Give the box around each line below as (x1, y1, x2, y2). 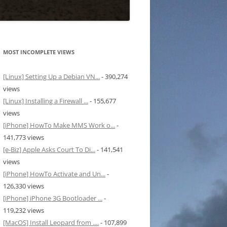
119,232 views (3, 206, 44, 215)
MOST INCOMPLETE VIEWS (3, 48, 74, 56)
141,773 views (3, 133, 44, 142)
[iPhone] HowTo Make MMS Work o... (3, 121, 115, 130)
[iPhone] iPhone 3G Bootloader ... (3, 194, 102, 203)
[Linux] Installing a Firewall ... (3, 96, 88, 106)
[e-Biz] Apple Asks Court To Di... (3, 145, 95, 155)
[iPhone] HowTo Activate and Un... (3, 169, 105, 179)
